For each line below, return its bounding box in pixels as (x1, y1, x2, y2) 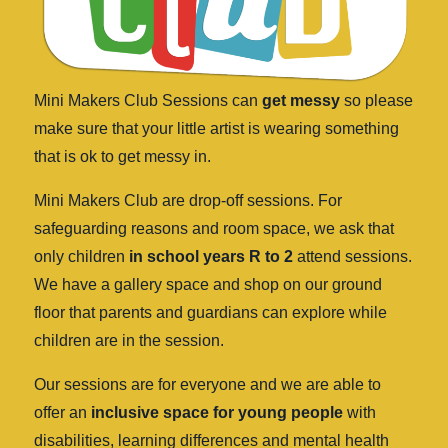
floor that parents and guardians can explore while (34, 304, 387, 321)
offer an (34, 404, 91, 421)
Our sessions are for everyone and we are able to (34, 376, 381, 393)
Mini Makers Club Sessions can (34, 92, 262, 109)
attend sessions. (293, 248, 412, 265)
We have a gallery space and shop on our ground (34, 276, 382, 293)
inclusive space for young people (91, 404, 343, 421)
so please (340, 92, 413, 109)
